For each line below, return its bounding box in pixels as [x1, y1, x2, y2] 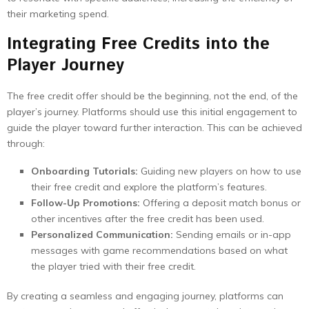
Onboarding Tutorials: [31, 165, 138, 177]
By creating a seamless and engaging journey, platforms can [7, 290, 283, 302]
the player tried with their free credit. [31, 260, 196, 272]
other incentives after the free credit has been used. [31, 212, 264, 225]
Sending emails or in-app [173, 228, 291, 241]
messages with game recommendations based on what [31, 244, 288, 257]
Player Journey [7, 54, 124, 77]
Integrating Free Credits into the [7, 32, 270, 56]
